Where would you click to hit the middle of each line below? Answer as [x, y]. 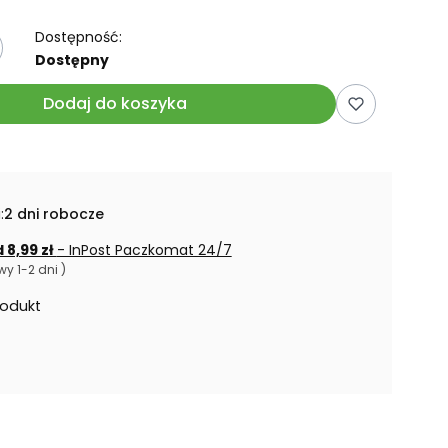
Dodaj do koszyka [115, 104]
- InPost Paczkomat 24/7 [144, 250]
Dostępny [71, 60]
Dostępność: [78, 37]
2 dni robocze [53, 214]
